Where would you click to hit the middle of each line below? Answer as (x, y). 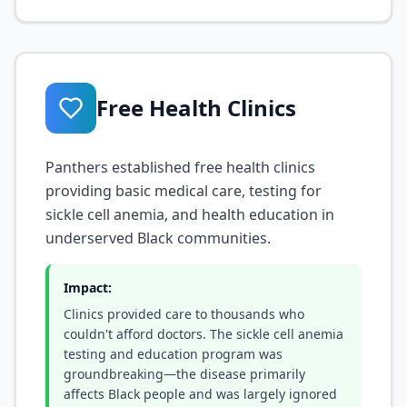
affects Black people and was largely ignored (200, 394)
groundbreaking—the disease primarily (184, 374)
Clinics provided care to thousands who (184, 314)
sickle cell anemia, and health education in (190, 214)
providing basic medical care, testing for (184, 191)
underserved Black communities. (158, 238)
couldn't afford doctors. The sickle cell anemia (203, 334)
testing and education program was (173, 354)
